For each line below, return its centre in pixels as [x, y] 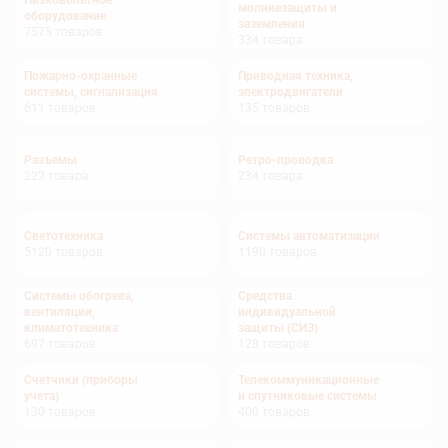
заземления [271, 24]
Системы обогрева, [79, 296]
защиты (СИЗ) [278, 328]
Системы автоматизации [309, 236]
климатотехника [71, 328]
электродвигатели [290, 92]
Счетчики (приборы [81, 380]
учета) [41, 396]
